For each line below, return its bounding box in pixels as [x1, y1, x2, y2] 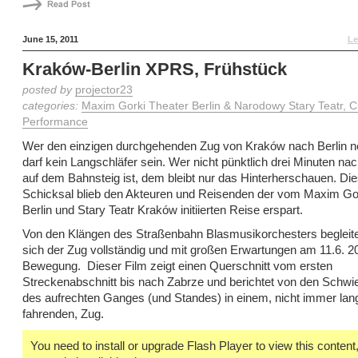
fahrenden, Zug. [22, 307, 104, 320]
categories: [22, 100, 82, 112]
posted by [22, 84, 75, 96]
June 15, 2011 [22, 34, 78, 44]
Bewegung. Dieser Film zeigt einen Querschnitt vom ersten [22, 259, 332, 272]
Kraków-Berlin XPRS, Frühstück [22, 59, 287, 79]
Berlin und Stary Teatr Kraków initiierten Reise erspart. [22, 203, 303, 217]
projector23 [74, 84, 133, 96]
